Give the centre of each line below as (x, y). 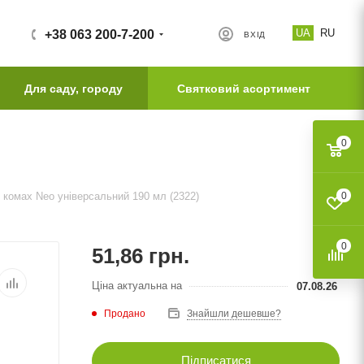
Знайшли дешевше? (234, 314)
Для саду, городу (73, 89)
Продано (125, 313)
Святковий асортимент (244, 89)
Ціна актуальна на (137, 285)
